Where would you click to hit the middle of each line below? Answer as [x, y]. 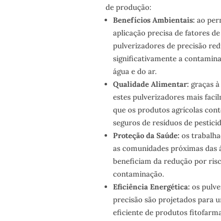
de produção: [128, 7]
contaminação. [138, 174]
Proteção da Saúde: [146, 136]
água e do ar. [135, 72]
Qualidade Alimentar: [151, 84]
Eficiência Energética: [151, 187]
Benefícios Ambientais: [154, 20]
